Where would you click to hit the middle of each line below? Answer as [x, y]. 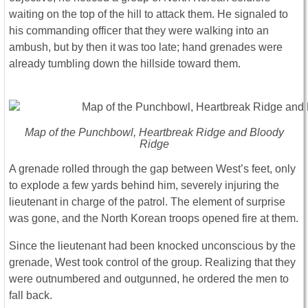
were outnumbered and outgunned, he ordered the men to [149, 279]
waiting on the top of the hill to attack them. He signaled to [148, 14]
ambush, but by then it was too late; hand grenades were [146, 47]
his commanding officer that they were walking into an [139, 31]
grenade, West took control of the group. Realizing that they [152, 263]
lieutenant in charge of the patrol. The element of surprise [147, 202]
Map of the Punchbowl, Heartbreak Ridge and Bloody [154, 133]
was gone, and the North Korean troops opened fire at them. [154, 219]
